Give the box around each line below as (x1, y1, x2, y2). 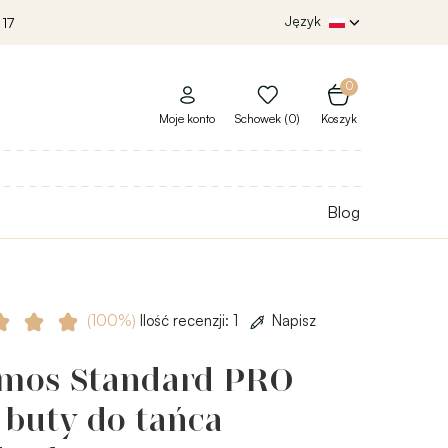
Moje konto (159, 111, 215, 127)
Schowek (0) (235, 111, 300, 127)
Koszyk (320, 111, 357, 127)
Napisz (271, 310, 316, 330)
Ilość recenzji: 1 (135, 310, 242, 330)
